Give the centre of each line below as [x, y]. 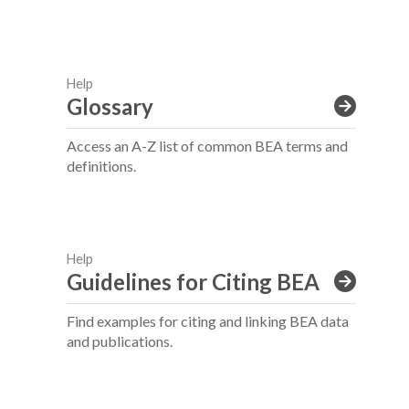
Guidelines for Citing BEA [193, 282]
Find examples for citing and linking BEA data [208, 321]
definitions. [101, 166]
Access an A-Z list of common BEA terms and [207, 146]
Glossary [110, 106]
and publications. [120, 341]
